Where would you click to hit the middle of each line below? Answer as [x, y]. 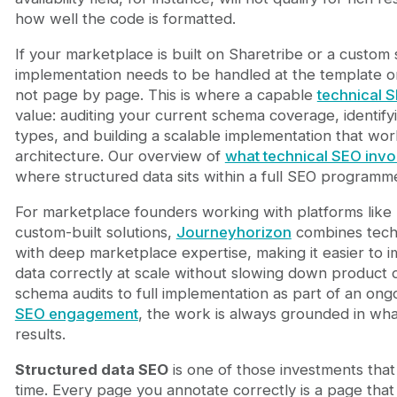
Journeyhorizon [234, 232]
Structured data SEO [91, 369]
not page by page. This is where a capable [166, 95]
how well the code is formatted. [125, 19]
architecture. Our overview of [120, 156]
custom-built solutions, [95, 232]
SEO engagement [76, 313]
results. [40, 334]
